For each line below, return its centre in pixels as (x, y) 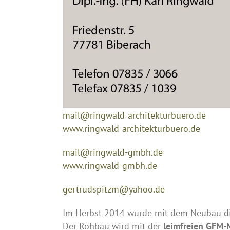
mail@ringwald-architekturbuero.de (134, 115)
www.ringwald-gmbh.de (110, 165)
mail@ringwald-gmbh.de (113, 152)
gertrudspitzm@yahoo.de (114, 189)
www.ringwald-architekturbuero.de (131, 128)
